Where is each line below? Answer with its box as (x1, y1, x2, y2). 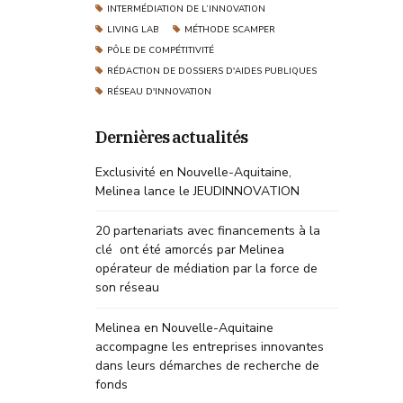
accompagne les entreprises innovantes (95, 337, 324, 355)
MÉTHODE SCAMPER (184, 22, 275, 35)
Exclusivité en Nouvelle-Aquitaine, (95, 164, 291, 181)
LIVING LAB (106, 22, 159, 35)
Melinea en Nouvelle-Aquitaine (95, 318, 273, 336)
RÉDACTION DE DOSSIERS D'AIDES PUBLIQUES (106, 64, 317, 76)
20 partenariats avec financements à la (95, 222, 320, 240)
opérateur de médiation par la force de (95, 260, 318, 278)
